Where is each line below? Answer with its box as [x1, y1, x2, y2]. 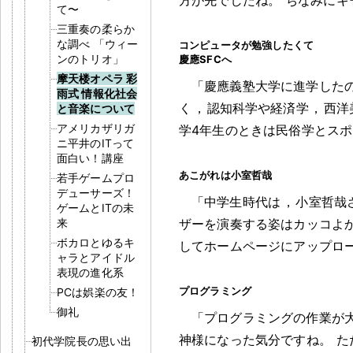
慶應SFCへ [179, 52, 232, 65]
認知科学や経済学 [206, 99, 309, 116]
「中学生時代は [191, 193, 281, 210]
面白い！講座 [57, 150, 124, 165]
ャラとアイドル [57, 250, 136, 264]
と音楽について [57, 101, 136, 115]
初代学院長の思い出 [32, 333, 132, 347]
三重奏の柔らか [57, 21, 136, 35]
